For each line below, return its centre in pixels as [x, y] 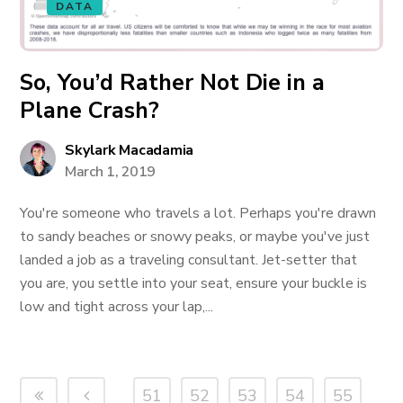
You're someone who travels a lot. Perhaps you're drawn [198, 213]
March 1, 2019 [110, 172]
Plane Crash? [90, 111]
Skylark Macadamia [130, 150]
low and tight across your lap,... [117, 307]
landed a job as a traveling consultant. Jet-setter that [189, 260]
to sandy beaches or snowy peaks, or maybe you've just [195, 237]
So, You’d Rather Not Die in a [173, 83]
